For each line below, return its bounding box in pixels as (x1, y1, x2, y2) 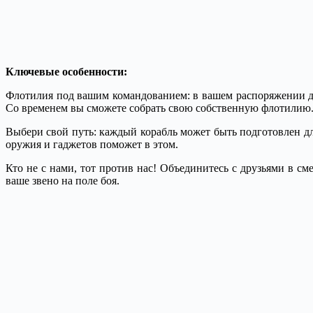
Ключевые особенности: (6, 65, 127, 78)
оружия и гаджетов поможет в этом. (6, 138, 178, 150)
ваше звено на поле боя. (6, 174, 119, 187)
